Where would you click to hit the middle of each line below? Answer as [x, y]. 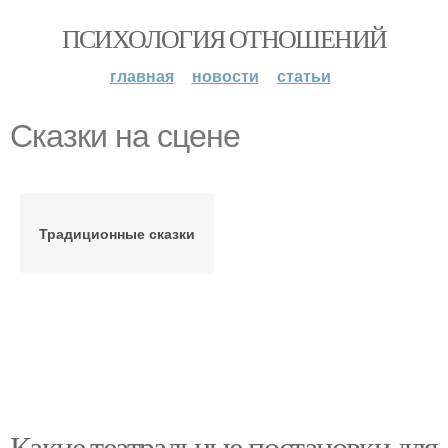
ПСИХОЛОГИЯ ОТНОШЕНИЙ [224, 38]
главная [141, 75]
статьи [303, 75]
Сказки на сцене [125, 136]
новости [225, 75]
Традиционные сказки [117, 233]
